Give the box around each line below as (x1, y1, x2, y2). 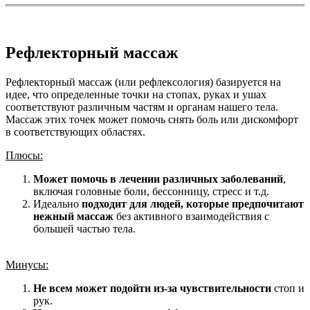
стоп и (271, 282, 304, 295)
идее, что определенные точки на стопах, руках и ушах (6, 89, 266, 101)
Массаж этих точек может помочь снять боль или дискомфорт (6, 113, 298, 126)
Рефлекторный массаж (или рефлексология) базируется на (6, 76, 281, 89)
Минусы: (6, 259, 48, 271)
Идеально (33, 198, 82, 210)
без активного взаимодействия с (113, 210, 269, 223)
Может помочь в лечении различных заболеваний (33, 173, 283, 185)
